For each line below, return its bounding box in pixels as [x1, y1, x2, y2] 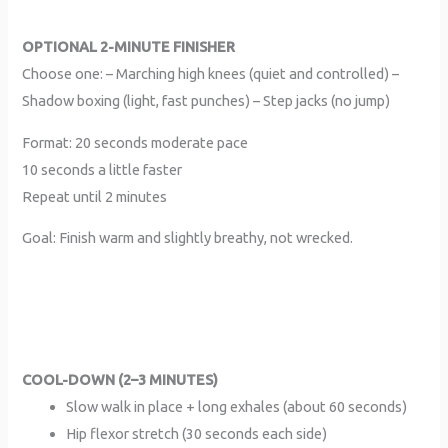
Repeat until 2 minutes [22, 187, 168, 205]
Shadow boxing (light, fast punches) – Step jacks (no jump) [22, 92, 391, 110]
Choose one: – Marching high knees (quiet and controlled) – [22, 65, 400, 83]
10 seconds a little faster [22, 160, 183, 178]
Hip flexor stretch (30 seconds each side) [66, 424, 328, 442]
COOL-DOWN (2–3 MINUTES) [22, 370, 219, 388]
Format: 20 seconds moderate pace [22, 133, 249, 151]
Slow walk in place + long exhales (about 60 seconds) [66, 397, 408, 415]
